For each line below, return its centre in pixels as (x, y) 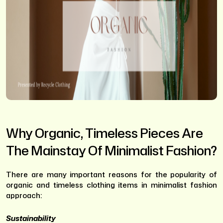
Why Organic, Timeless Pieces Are (105, 133)
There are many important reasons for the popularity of (111, 174)
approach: (24, 195)
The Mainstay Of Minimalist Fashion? (111, 150)
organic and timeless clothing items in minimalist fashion (111, 185)
